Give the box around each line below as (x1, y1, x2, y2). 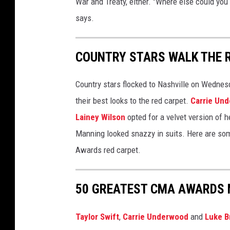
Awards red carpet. (75, 145, 141, 156)
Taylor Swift (75, 211, 119, 222)
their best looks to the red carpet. (75, 95, 190, 106)
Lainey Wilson (75, 112, 125, 123)
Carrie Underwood (123, 211, 188, 222)
